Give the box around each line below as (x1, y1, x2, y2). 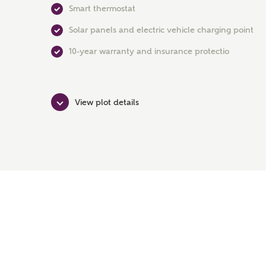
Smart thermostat (69, 4, 135, 13)
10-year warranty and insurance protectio (69, 46, 229, 56)
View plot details (75, 97, 139, 107)
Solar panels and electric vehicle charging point (69, 25, 254, 34)
